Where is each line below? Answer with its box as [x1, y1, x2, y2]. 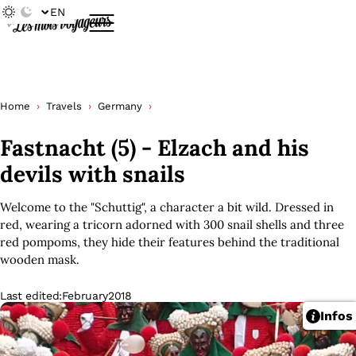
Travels [46, 100, 82, 112]
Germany [98, 100, 142, 112]
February [61, 289, 109, 302]
